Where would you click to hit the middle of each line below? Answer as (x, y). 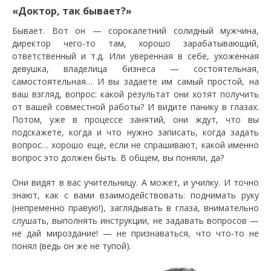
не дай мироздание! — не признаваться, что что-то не (135, 233)
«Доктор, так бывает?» (72, 11)
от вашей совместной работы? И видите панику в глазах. (135, 107)
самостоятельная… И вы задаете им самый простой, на (135, 81)
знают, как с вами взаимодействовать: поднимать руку (135, 195)
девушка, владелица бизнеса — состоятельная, (135, 69)
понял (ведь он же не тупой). (72, 246)
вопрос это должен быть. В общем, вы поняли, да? (118, 158)
